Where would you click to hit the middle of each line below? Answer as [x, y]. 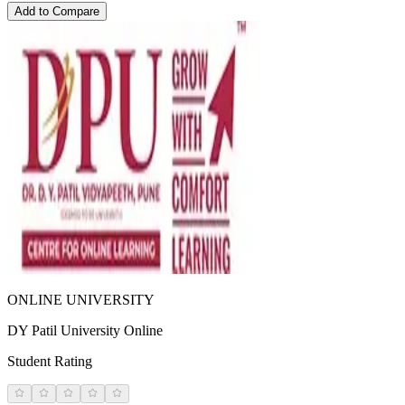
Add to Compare [57, 12]
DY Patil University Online [85, 331]
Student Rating [50, 362]
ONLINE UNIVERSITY [81, 300]
